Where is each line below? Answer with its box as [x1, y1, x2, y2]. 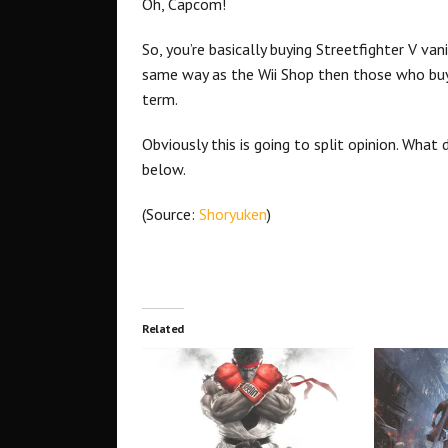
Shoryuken [199, 204, 267, 225]
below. [142, 159, 186, 180]
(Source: [142, 204, 199, 225]
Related [142, 321, 184, 337]
